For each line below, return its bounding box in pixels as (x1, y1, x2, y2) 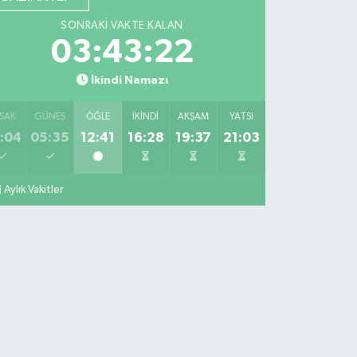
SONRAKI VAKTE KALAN (61, 20, 183, 32)
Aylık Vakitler (4, 184, 64, 196)
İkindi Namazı (90, 74, 168, 87)
